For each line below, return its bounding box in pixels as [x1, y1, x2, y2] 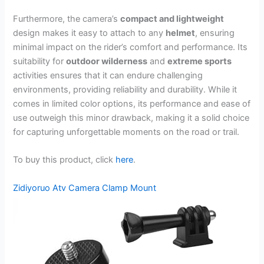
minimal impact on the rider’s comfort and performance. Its [13, 41, 248, 52]
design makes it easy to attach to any [13, 27, 166, 38]
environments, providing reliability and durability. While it [13, 84, 237, 95]
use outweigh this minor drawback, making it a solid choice [13, 112, 250, 123]
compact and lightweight [120, 13, 225, 24]
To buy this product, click [13, 154, 116, 166]
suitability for [13, 55, 67, 67]
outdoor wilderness [66, 55, 148, 67]
